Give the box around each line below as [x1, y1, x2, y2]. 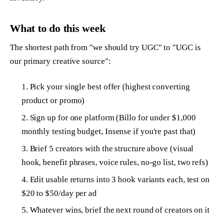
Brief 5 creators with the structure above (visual [29, 143, 194, 153]
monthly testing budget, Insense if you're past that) [21, 126, 196, 136]
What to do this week [10, 22, 106, 35]
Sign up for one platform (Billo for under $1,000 [29, 112, 196, 122]
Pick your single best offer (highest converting [29, 82, 190, 92]
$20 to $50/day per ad [21, 188, 97, 198]
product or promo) [21, 96, 85, 106]
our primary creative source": [10, 56, 111, 66]
